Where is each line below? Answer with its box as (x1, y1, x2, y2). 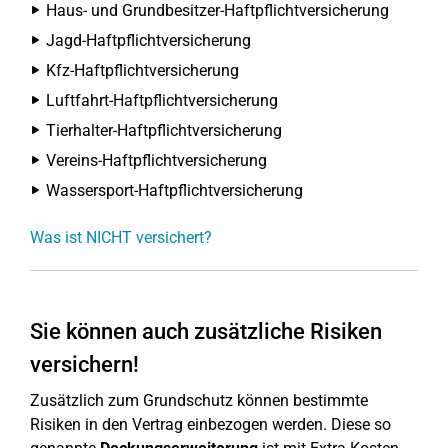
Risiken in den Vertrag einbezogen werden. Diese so (30, 415, 391, 434)
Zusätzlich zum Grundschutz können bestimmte (30, 391, 368, 410)
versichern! (30, 352, 139, 377)
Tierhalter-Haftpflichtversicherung (46, 121, 282, 140)
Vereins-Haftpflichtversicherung (46, 151, 267, 170)
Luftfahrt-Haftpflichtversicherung (46, 91, 278, 110)
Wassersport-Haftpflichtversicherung (46, 181, 303, 200)
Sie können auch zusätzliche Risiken (30, 319, 382, 344)
